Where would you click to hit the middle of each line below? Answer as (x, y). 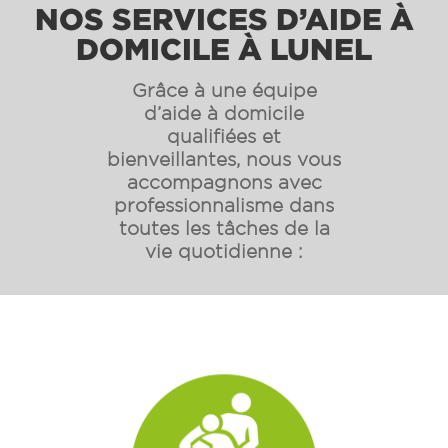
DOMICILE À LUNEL (224, 48)
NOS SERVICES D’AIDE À (224, 18)
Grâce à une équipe (224, 90)
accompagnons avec (224, 182)
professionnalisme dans (224, 205)
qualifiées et (224, 136)
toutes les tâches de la (224, 228)
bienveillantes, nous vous (224, 159)
